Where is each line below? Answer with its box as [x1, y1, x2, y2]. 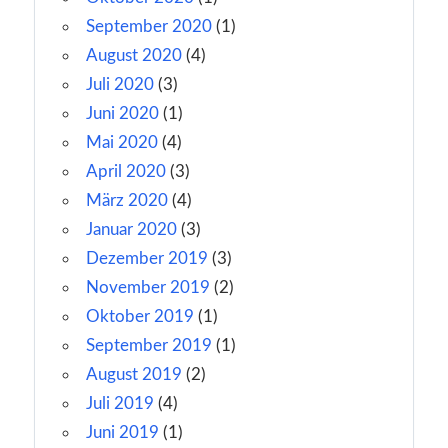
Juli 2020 [86, 76, 154, 94]
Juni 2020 [86, 105, 159, 123]
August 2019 [86, 366, 182, 384]
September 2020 [86, 18, 212, 36]
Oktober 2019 [86, 308, 194, 326]
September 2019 [86, 337, 212, 355]
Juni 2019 [86, 424, 159, 442]
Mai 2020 [86, 134, 158, 152]
